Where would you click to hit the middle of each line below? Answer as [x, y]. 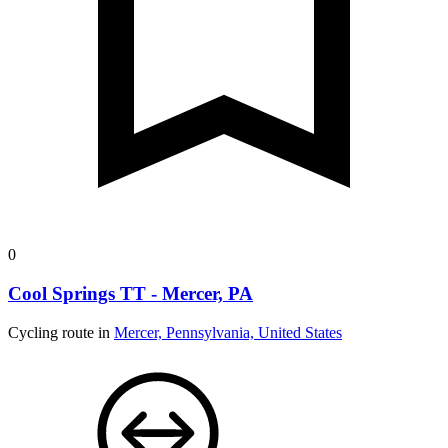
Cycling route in [61, 332]
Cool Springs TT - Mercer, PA [130, 293]
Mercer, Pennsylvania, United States [228, 332]
